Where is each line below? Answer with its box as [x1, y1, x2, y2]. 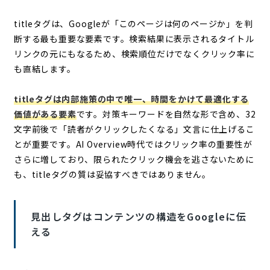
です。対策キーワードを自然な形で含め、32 [76, 107, 256, 120]
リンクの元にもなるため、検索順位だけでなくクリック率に [13, 47, 255, 60]
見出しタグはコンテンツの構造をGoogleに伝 [30, 209, 246, 224]
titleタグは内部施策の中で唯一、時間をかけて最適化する [13, 92, 250, 105]
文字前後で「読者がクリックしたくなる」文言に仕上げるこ [13, 122, 255, 135]
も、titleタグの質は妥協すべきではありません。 [13, 168, 211, 180]
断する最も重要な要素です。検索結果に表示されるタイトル [13, 32, 254, 45]
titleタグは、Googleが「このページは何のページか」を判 [13, 17, 253, 30]
